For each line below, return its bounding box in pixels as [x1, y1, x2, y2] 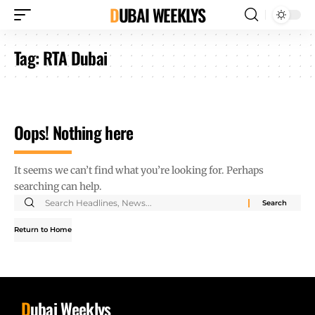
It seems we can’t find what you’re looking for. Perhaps [14, 164, 264, 176]
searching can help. [14, 180, 102, 193]
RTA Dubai [42, 45, 108, 70]
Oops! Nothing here [14, 120, 134, 145]
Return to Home [14, 225, 72, 234]
